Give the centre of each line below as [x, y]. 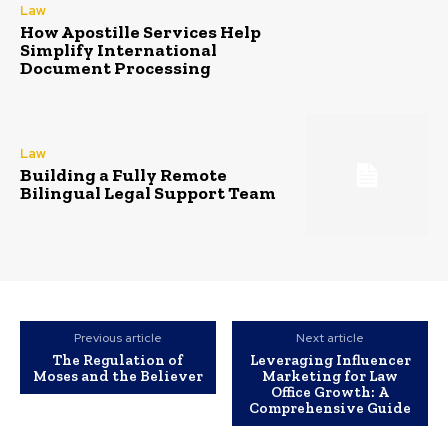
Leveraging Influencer [330, 360]
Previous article [117, 338]
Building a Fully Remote [123, 175]
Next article [330, 338]
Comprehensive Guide [330, 408]
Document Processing [115, 67]
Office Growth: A [330, 392]
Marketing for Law [330, 376]
